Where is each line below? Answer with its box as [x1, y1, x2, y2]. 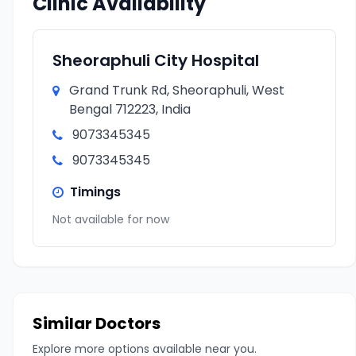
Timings [70, 183, 121, 201]
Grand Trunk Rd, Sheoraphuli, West [69, 81, 284, 99]
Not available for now [52, 211, 169, 227]
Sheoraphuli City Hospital [52, 49, 259, 72]
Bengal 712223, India [69, 100, 191, 118]
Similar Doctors [33, 312, 161, 335]
